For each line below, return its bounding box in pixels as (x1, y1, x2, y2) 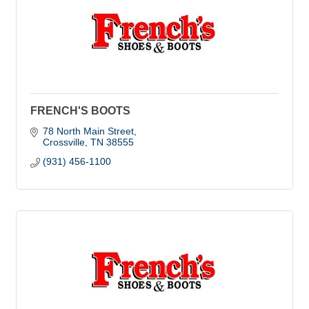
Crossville (42, 137, 85, 148)
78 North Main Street (42, 126, 134, 137)
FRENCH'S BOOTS (30, 105, 130, 117)
